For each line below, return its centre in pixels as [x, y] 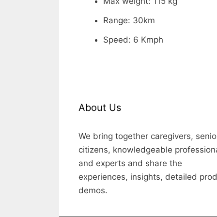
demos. [93, 190]
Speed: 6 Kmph [133, 39]
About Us [100, 108]
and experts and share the [130, 163]
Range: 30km [129, 20]
